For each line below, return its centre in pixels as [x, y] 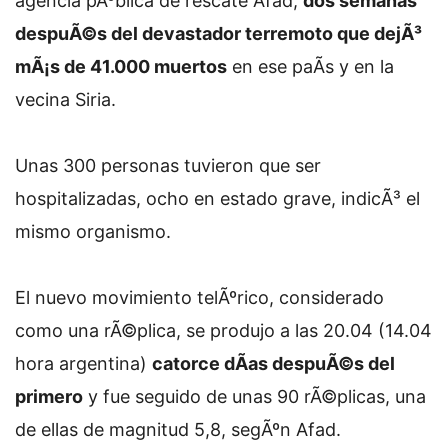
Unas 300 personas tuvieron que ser [168, 165]
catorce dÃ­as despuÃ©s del [273, 363]
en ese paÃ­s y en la [310, 66]
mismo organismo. [93, 231]
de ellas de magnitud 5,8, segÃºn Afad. [178, 429]
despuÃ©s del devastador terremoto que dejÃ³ [218, 33]
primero [49, 396]
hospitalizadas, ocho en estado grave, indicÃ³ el [217, 198]
